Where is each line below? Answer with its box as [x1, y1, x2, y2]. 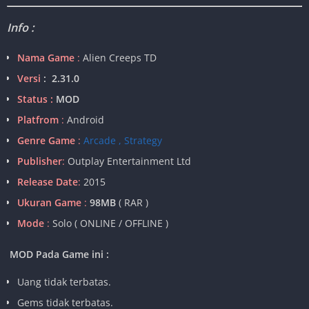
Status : [17, 92, 53, 106]
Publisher [17, 154, 62, 168]
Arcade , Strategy [83, 133, 162, 147]
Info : [7, 19, 37, 35]
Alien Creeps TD [83, 50, 157, 64]
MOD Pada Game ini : [7, 247, 112, 261]
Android [64, 112, 104, 126]
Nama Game [17, 50, 74, 64]
